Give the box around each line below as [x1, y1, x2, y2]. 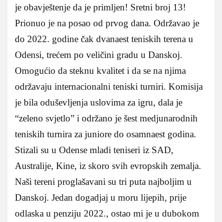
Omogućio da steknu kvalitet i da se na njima [15, 65, 186, 76]
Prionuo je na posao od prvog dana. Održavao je [15, 18, 199, 29]
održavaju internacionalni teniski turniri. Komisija [15, 81, 203, 92]
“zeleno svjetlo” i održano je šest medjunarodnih [15, 113, 198, 124]
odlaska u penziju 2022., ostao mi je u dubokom [15, 208, 199, 219]
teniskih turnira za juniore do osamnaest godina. [15, 129, 196, 140]
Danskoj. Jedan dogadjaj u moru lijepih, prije [15, 192, 186, 203]
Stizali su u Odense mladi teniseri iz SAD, [15, 145, 173, 156]
